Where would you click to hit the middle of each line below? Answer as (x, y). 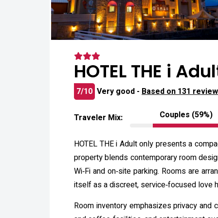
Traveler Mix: (98, 118)
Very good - (119, 91)
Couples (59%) (186, 115)
